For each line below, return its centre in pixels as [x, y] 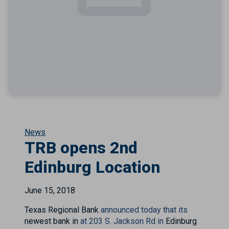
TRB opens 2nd [81, 148]
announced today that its [144, 210]
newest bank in [51, 221]
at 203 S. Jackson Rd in [121, 221]
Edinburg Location [92, 167]
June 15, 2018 [50, 190]
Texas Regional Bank [63, 210]
